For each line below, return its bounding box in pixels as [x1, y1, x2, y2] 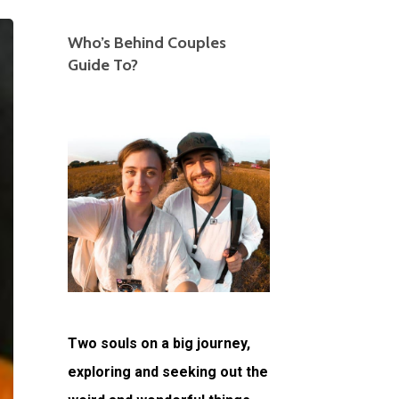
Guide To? [68, 55, 139, 75]
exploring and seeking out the [68, 363, 269, 380]
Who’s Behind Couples [68, 33, 227, 53]
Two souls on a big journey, [68, 335, 251, 352]
